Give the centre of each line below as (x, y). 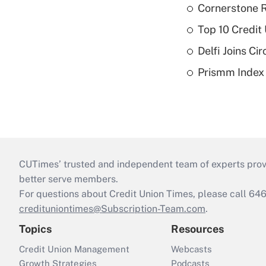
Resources (197, 229)
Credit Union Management (74, 249)
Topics (35, 229)
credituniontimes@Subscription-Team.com (112, 209)
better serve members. (69, 179)
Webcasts (191, 249)
